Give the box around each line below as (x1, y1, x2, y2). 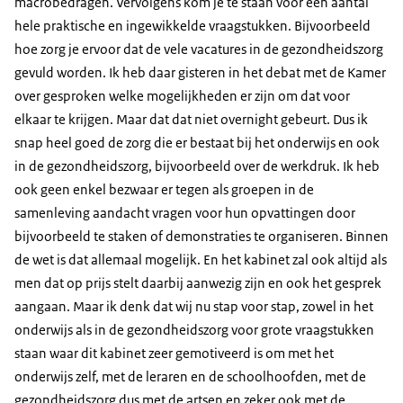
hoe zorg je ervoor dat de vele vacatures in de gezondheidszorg (14, 40, 383, 58)
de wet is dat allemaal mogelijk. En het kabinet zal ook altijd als (14, 251, 387, 269)
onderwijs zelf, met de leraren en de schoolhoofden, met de (14, 368, 366, 386)
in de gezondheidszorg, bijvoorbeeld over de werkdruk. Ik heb (14, 157, 380, 175)
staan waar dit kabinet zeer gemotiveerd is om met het (14, 345, 334, 363)
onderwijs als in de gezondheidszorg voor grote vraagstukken (14, 321, 374, 339)
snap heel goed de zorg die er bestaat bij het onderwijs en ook (14, 134, 380, 152)
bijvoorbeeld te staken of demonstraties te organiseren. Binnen (14, 228, 389, 246)
